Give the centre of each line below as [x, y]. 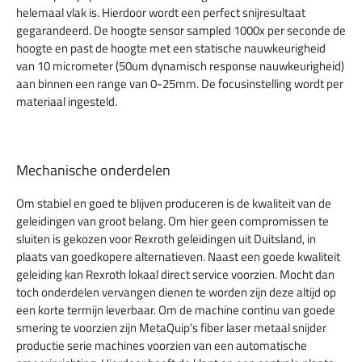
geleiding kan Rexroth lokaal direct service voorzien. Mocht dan [175, 274]
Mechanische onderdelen [93, 170]
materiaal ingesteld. [67, 102]
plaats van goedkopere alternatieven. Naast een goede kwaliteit [178, 256]
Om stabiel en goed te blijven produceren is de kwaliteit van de [174, 203]
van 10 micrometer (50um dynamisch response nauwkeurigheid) [180, 66]
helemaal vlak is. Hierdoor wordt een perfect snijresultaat [161, 13]
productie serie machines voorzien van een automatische [162, 345]
